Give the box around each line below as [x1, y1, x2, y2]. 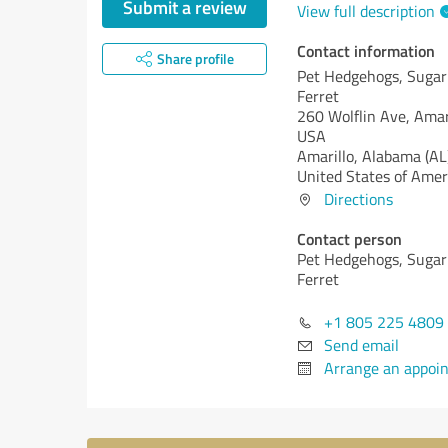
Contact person [297, 227, 402, 250]
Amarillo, [297, 145, 362, 167]
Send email [324, 334, 399, 356]
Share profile [156, 49, 234, 68]
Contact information [297, 39, 435, 62]
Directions [324, 188, 393, 210]
